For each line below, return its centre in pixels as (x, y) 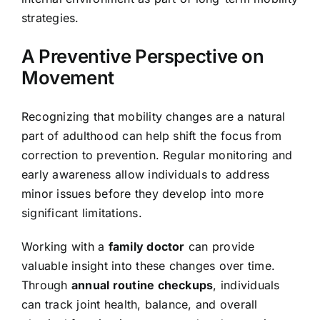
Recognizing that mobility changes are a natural (154, 116)
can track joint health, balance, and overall (140, 304)
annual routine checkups (142, 285)
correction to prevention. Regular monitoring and (157, 155)
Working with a (65, 246)
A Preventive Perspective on (143, 56)
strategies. (50, 17)
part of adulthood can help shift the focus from (152, 135)
